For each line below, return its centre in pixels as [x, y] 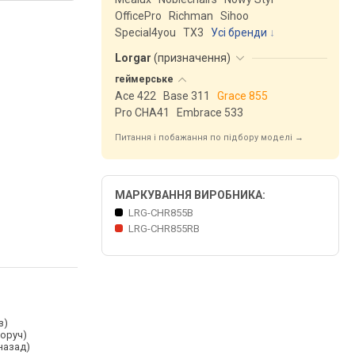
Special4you [145, 32]
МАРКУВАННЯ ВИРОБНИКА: [190, 195]
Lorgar [134, 58]
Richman [191, 16]
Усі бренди [239, 32]
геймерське [145, 79]
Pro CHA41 [142, 113]
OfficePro [138, 16]
